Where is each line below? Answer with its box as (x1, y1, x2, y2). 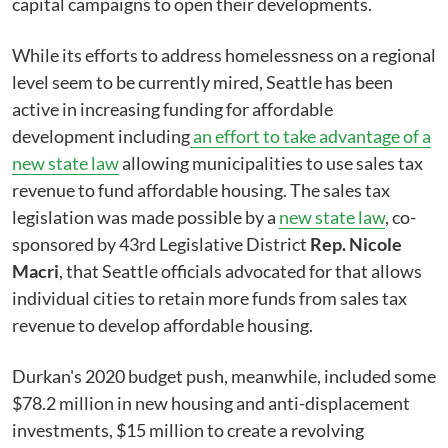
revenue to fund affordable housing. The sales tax (12, 178, 390, 201)
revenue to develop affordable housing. (12, 313, 313, 336)
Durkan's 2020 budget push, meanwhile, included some (12, 364, 436, 387)
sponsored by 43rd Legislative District (12, 232, 310, 255)
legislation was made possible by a (12, 205, 279, 228)
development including (12, 124, 190, 147)
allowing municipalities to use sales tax (119, 151, 423, 174)
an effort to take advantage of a (190, 124, 431, 147)
